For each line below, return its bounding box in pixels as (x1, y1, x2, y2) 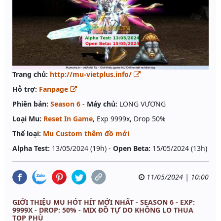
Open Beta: (113, 144, 150, 153)
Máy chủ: (87, 99, 117, 109)
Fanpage (39, 84, 70, 94)
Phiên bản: (12, 99, 48, 109)
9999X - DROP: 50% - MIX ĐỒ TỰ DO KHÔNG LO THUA (12, 205, 193, 215)
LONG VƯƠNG (117, 99, 166, 109)
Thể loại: (12, 129, 41, 139)
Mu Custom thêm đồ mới (43, 129, 129, 139)
